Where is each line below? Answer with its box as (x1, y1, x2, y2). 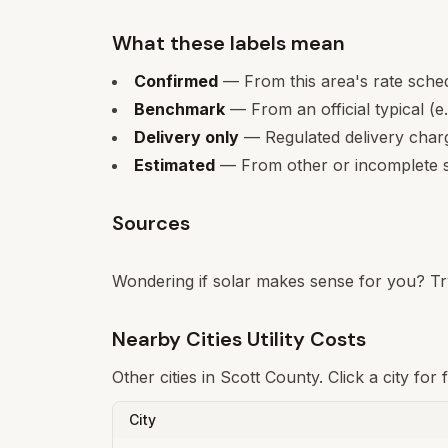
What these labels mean (112, 30, 345, 56)
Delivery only (134, 127, 239, 147)
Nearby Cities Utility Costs (112, 326, 366, 352)
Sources (112, 210, 190, 236)
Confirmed (134, 71, 218, 91)
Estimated (134, 155, 215, 175)
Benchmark (134, 99, 225, 119)
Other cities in (112, 367, 220, 387)
